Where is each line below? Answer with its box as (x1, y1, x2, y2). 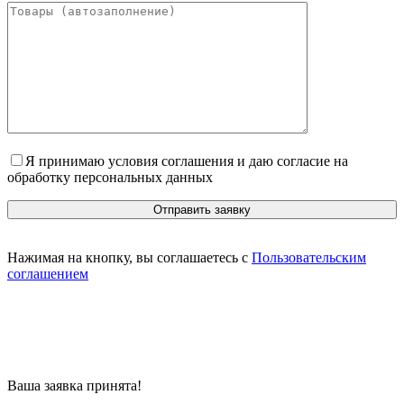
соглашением (7, 266, 88, 282)
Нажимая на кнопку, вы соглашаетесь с (7, 250, 252, 266)
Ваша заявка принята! (7, 378, 142, 394)
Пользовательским (252, 250, 366, 266)
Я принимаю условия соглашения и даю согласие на (25, 153, 348, 170)
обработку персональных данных (7, 170, 213, 186)
